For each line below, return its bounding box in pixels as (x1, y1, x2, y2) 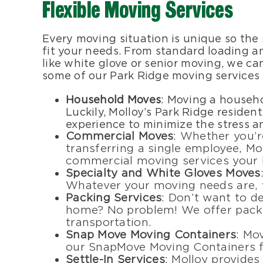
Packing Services (66, 191, 162, 204)
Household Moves (66, 93, 161, 106)
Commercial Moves (66, 129, 174, 143)
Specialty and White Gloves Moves (66, 166, 261, 180)
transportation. (66, 215, 152, 229)
